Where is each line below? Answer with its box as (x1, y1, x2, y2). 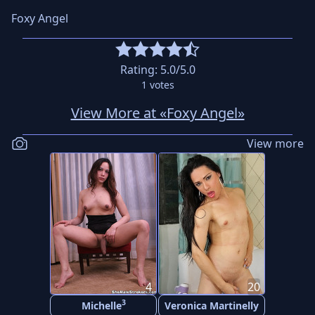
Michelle (81, 299, 122, 312)
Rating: (120, 62, 160, 77)
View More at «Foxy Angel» (70, 103, 245, 122)
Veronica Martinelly (165, 299, 259, 312)
